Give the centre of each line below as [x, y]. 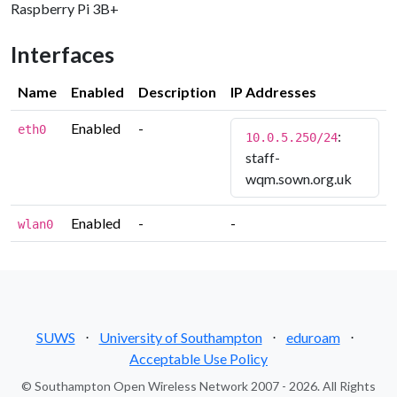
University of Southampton [180, 338]
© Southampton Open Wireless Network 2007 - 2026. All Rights [198, 386]
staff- [263, 158]
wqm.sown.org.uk [299, 179]
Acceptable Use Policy [198, 359]
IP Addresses [273, 92]
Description [177, 92]
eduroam [313, 338]
